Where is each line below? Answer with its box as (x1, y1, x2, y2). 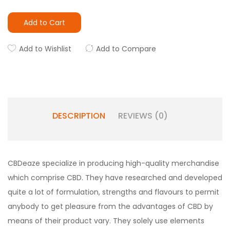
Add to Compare (96, 44, 156, 54)
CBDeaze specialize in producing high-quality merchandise (8, 158, 219, 168)
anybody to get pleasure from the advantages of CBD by (8, 201, 213, 212)
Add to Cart (24, 17, 65, 28)
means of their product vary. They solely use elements (8, 216, 204, 226)
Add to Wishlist (19, 44, 71, 54)
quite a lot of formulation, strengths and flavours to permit (8, 187, 219, 197)
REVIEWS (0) (118, 110, 168, 122)
